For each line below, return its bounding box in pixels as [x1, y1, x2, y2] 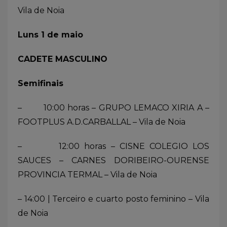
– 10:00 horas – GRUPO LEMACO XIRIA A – [18, 102, 209, 112]
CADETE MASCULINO [18, 54, 107, 64]
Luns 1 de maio [18, 29, 83, 40]
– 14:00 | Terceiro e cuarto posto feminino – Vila [18, 194, 209, 204]
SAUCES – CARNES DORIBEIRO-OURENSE [18, 155, 209, 165]
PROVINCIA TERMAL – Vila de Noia [18, 169, 157, 179]
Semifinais [18, 78, 63, 88]
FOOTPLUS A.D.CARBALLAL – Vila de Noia [18, 117, 185, 127]
